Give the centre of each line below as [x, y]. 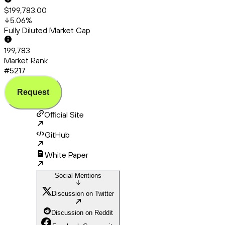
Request [33, 92]
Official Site [64, 115]
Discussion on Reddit [82, 213]
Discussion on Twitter [83, 194]
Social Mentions [78, 176]
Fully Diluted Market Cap [47, 30]
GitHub [57, 135]
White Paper [67, 155]
